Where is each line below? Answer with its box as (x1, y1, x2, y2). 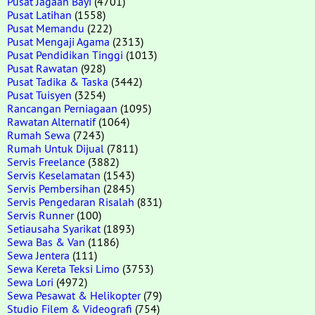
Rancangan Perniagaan (7, 101, 117, 115)
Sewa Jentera (7, 247, 70, 262)
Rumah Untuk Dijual (7, 141, 104, 155)
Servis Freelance (7, 154, 85, 169)
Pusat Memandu (7, 20, 84, 35)
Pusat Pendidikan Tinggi (7, 47, 123, 62)
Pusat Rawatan (7, 60, 78, 75)
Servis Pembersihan (7, 181, 101, 195)
